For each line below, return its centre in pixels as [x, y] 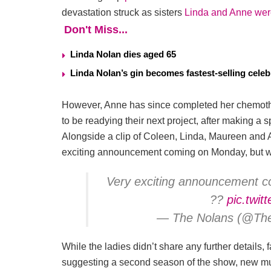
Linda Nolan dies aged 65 [123, 54]
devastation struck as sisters [123, 13]
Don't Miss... [96, 30]
